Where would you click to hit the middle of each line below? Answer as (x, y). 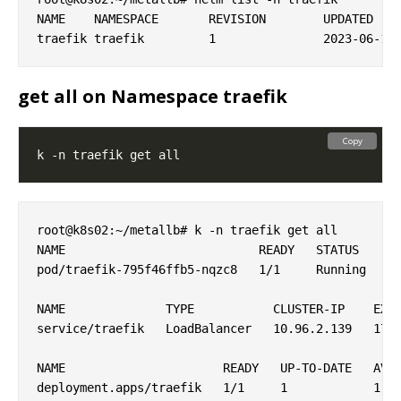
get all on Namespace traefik (153, 97)
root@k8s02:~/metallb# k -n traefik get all (187, 230)
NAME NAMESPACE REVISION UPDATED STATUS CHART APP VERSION (62, 19)
